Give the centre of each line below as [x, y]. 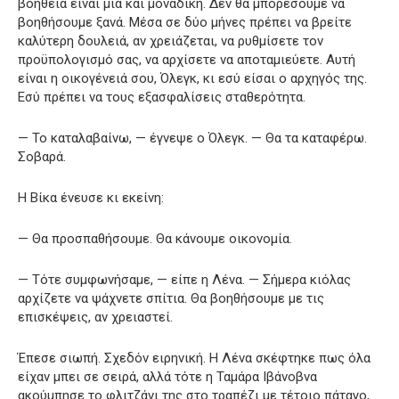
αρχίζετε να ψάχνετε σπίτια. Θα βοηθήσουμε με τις [171, 298]
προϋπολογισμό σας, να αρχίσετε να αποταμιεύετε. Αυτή [187, 59]
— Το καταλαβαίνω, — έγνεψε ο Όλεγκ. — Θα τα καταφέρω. [192, 138]
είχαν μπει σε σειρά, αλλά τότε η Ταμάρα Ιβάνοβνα [167, 376]
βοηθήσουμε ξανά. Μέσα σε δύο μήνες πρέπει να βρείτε [185, 22]
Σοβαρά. [42, 156]
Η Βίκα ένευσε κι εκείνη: [91, 197]
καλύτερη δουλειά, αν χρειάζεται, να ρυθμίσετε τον [171, 41]
